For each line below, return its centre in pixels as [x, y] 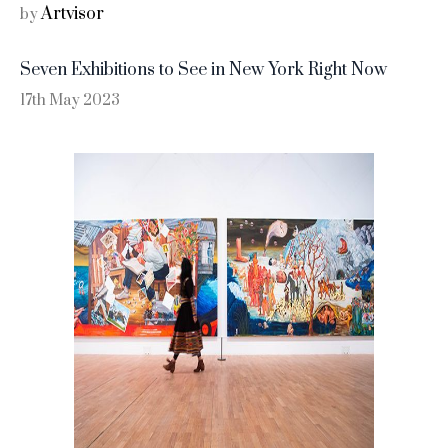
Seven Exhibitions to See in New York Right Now [203, 69]
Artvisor [72, 13]
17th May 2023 [70, 100]
